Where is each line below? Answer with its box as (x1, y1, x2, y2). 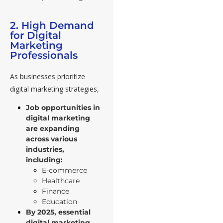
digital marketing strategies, (10, 84, 99, 94)
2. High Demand (10, 19, 94, 32)
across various (26, 134, 77, 144)
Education (42, 197, 77, 207)
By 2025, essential (26, 208, 91, 217)
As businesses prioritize (10, 72, 85, 82)
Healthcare (42, 176, 80, 186)
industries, (26, 145, 64, 154)
